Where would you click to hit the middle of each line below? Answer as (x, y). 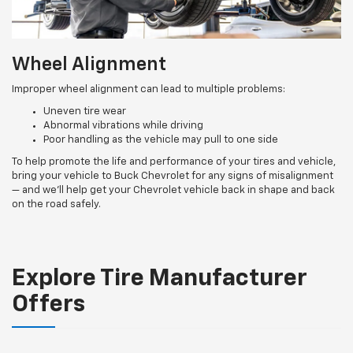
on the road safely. (56, 204)
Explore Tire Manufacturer (160, 279)
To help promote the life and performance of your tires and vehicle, (174, 162)
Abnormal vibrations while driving (123, 125)
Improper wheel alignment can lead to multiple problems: (149, 89)
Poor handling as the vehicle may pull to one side (161, 139)
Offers (48, 305)
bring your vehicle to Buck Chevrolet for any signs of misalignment (173, 176)
